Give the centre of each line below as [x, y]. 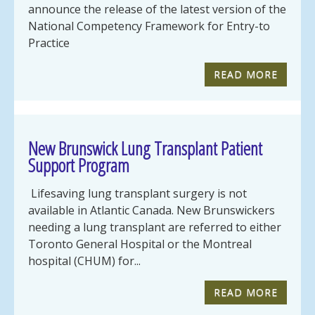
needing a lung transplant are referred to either [155, 227]
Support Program [79, 166]
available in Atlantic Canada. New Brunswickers [152, 211]
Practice [49, 43]
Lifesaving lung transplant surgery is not [137, 194]
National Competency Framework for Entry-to [149, 26]
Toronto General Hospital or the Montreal [140, 244]
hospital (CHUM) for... [84, 261]
